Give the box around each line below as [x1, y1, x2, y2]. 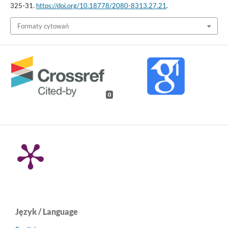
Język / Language [15, 207, 78, 217]
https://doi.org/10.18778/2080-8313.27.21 [36, 1, 166, 10]
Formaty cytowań [17, 22, 69, 31]
